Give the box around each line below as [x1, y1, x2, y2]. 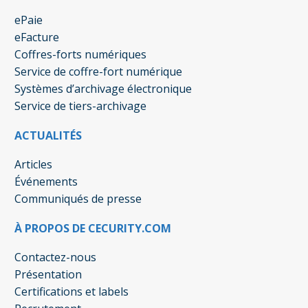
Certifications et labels [14, 284, 129, 300]
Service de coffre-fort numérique [14, 63, 182, 79]
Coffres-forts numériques [14, 46, 146, 62]
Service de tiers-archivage [14, 98, 146, 113]
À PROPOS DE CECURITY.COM [14, 221, 171, 236]
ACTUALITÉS [14, 127, 82, 143]
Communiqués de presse [14, 190, 142, 206]
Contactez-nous [14, 250, 96, 265]
